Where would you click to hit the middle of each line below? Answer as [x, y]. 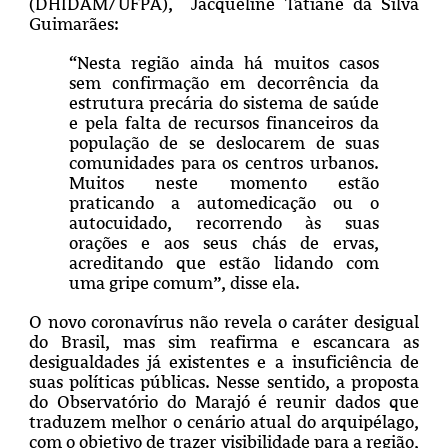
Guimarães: [73, 23]
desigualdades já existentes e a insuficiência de [224, 361]
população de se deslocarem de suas [224, 142]
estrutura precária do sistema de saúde [224, 102]
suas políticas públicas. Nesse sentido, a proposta [224, 381]
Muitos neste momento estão [224, 182]
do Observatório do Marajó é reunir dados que [224, 401]
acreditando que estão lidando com [224, 262]
